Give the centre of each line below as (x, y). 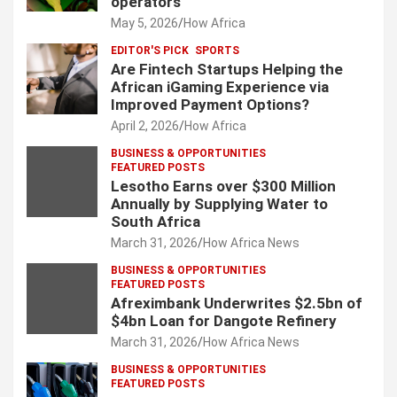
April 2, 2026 (145, 125)
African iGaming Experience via (220, 86)
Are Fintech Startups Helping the (227, 69)
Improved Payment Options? (210, 104)
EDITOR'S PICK (150, 50)
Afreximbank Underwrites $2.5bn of (237, 303)
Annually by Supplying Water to (219, 203)
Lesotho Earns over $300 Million (223, 186)
